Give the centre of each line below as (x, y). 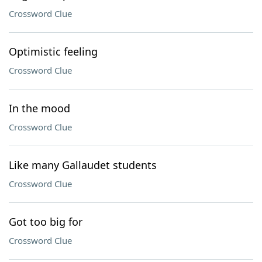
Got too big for (46, 222)
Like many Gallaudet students (83, 165)
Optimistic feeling (53, 51)
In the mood (39, 108)
